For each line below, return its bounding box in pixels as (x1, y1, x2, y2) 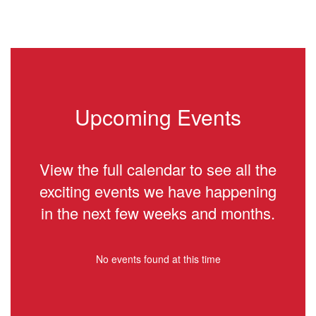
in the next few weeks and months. (41, 202, 275, 224)
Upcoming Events (75, 102, 241, 133)
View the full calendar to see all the (39, 158, 276, 181)
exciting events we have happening (39, 180, 276, 202)
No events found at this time (95, 252, 221, 267)
